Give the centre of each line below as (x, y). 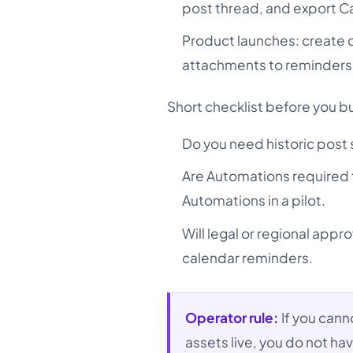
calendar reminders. (248, 257)
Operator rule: (232, 318)
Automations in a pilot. (254, 201)
